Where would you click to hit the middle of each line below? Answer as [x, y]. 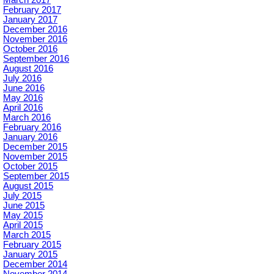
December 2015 [35, 147]
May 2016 [23, 98]
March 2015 [27, 235]
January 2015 [30, 254]
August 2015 [28, 186]
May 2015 [23, 215]
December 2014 [35, 264]
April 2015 [23, 225]
